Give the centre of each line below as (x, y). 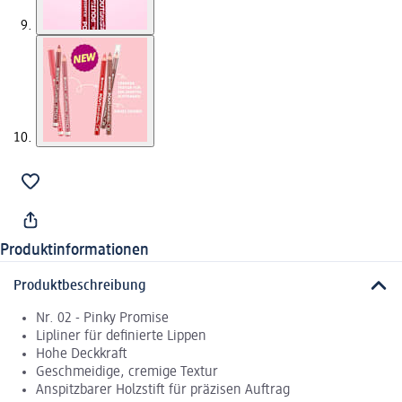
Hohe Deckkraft (82, 354)
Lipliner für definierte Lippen (121, 336)
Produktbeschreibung (80, 286)
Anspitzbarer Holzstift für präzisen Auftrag (163, 390)
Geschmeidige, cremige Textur (127, 372)
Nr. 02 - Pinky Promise (102, 318)
